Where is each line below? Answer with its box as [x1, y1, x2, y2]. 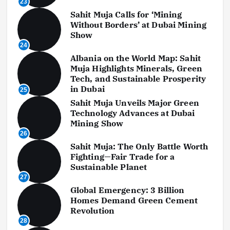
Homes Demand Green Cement [70, 195, 198, 206]
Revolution [70, 205, 115, 216]
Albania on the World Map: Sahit [70, 53, 201, 64]
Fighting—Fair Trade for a [70, 151, 175, 162]
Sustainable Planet [70, 162, 147, 172]
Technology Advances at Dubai [70, 108, 195, 119]
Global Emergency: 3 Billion [70, 185, 185, 196]
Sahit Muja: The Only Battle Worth [70, 141, 208, 152]
